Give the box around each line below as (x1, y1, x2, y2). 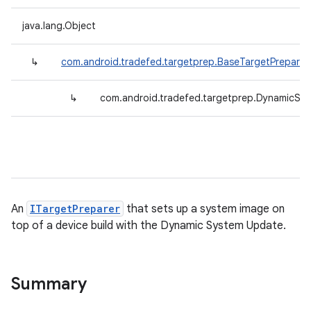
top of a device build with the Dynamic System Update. (11, 219, 286, 233)
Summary (11, 274, 87, 294)
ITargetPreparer (30, 202, 120, 215)
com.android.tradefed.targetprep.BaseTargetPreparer (61, 56, 309, 68)
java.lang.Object (22, 19, 96, 32)
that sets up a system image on (124, 202, 285, 216)
